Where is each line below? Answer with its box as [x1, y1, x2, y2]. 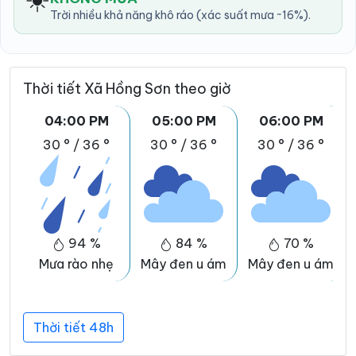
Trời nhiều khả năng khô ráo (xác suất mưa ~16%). [50, 8, 311, 23]
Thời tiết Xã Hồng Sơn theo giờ [23, 79, 231, 99]
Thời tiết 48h [33, 319, 114, 336]
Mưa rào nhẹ [39, 256, 114, 273]
